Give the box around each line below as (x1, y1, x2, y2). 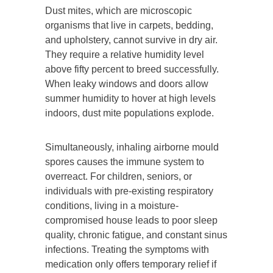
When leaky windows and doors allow (45, 78, 208, 89)
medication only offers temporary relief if (45, 258, 216, 269)
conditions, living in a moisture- (45, 200, 179, 211)
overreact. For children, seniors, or (45, 171, 192, 182)
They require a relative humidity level (45, 49, 204, 60)
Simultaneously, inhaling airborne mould (45, 141, 219, 152)
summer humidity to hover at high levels (45, 93, 216, 104)
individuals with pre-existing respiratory (45, 185, 213, 196)
